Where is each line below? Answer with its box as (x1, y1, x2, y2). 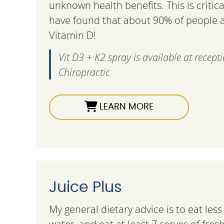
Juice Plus (49, 180, 122, 195)
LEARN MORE (97, 102, 153, 111)
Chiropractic (58, 65, 110, 78)
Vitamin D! (49, 28, 96, 42)
